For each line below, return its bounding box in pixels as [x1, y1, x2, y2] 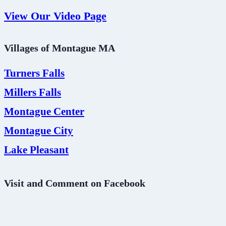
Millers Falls [4, 86, 61, 99]
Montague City [4, 125, 73, 137]
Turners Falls [4, 67, 65, 80]
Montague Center [4, 105, 84, 118]
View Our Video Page [4, 9, 106, 22]
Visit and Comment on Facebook [4, 178, 145, 189]
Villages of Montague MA [4, 42, 115, 53]
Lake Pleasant [4, 144, 69, 156]
